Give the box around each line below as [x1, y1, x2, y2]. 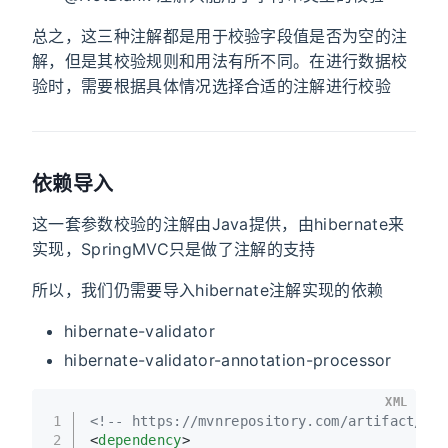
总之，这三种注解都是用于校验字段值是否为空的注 [32, 25, 408, 46]
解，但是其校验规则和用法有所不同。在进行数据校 [32, 50, 408, 71]
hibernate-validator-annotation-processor [64, 349, 392, 370]
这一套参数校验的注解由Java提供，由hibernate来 [32, 213, 405, 234]
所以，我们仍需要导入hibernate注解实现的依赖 [32, 279, 384, 300]
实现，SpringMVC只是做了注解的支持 [32, 238, 316, 259]
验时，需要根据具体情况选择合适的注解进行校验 [32, 75, 392, 96]
